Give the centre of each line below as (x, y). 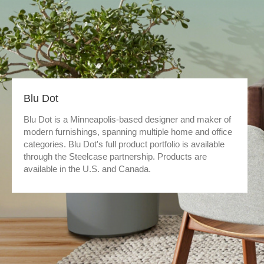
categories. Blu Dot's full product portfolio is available (124, 144)
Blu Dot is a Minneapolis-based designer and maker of (127, 119)
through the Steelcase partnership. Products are (115, 156)
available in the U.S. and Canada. (87, 169)
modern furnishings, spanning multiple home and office (128, 132)
